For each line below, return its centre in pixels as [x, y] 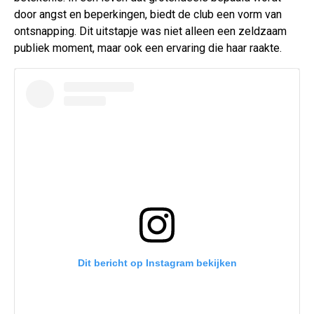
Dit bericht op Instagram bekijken [157, 263]
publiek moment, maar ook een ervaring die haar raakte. [148, 48]
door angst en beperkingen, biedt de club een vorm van [148, 15]
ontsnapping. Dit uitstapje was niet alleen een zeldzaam [150, 32]
